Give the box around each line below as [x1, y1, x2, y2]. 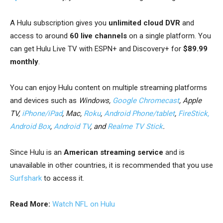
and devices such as [10, 96, 79, 106]
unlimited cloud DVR [109, 18, 180, 28]
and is [163, 148, 185, 157]
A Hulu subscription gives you [10, 18, 109, 28]
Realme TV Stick [108, 122, 163, 131]
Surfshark [10, 174, 42, 183]
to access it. [44, 174, 84, 183]
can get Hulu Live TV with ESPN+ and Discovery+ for [10, 44, 181, 54]
